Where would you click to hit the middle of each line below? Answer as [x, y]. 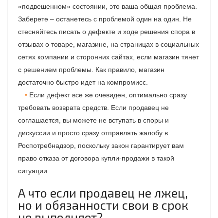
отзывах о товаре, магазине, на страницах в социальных [109, 44]
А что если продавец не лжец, [103, 192]
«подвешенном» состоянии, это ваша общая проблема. [108, 6]
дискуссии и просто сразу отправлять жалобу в [93, 133]
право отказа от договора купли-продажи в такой [96, 158]
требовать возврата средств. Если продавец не [93, 107]
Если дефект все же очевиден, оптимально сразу [108, 95]
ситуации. [34, 171]
